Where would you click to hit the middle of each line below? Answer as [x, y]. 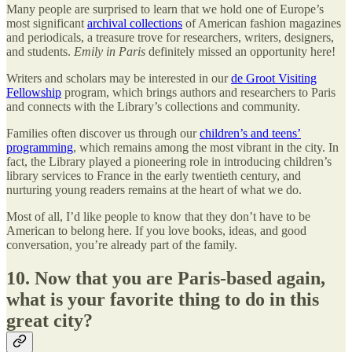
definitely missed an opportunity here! [240, 52]
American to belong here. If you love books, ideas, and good [156, 231]
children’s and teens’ [250, 134]
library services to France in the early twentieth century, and [154, 176]
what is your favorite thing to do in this [163, 300]
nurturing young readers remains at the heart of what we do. [154, 190]
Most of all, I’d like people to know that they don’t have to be [158, 217]
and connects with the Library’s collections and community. [153, 107]
